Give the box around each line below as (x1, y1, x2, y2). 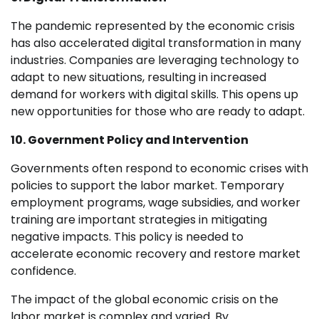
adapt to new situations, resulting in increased (11, 69, 266, 86)
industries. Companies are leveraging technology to (11, 52, 299, 69)
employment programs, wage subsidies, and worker (11, 194, 300, 211)
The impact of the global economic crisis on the (11, 291, 278, 308)
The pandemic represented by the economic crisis (11, 18, 295, 35)
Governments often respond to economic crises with (11, 160, 308, 177)
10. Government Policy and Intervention (11, 132, 249, 149)
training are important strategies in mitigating (11, 211, 267, 229)
